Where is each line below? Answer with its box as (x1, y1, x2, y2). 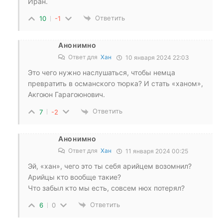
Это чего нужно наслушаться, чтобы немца (28, 68, 175, 77)
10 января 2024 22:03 (124, 54, 189, 62)
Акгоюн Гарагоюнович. (28, 90, 105, 99)
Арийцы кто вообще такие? (28, 172, 121, 181)
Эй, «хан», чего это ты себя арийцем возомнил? (28, 161, 192, 170)
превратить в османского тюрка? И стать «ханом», (28, 79, 203, 88)
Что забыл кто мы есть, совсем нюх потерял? (28, 183, 185, 192)
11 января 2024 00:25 (124, 147, 188, 155)
